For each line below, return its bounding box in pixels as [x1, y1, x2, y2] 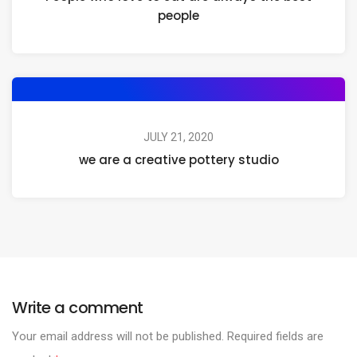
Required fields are [224, 329, 324, 344]
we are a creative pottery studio [78, 151, 279, 169]
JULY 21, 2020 [143, 131, 214, 144]
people [158, 7, 199, 25]
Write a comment [12, 296, 143, 320]
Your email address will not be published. [12, 329, 224, 344]
